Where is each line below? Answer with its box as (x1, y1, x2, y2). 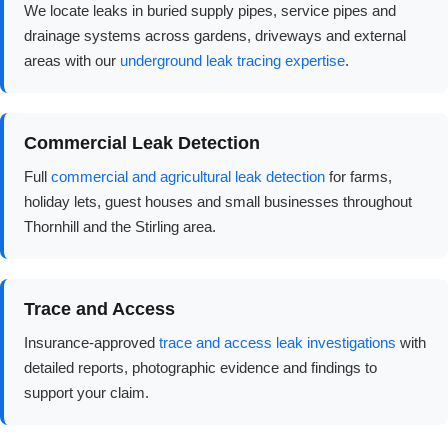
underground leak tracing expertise (120, 52, 345, 70)
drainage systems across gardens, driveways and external (24, 27, 406, 45)
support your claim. (24, 384, 149, 402)
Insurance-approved (24, 334, 159, 352)
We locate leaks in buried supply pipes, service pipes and (24, 2, 396, 20)
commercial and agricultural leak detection (51, 168, 325, 186)
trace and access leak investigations (159, 334, 396, 352)
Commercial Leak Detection (24, 133, 260, 154)
